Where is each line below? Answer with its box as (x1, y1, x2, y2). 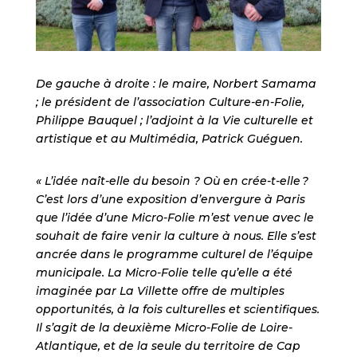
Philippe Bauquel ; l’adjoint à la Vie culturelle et (35, 113, 313, 128)
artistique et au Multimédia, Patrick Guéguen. (35, 131, 303, 147)
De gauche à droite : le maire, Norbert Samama (35, 76, 316, 92)
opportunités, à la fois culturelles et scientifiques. (35, 302, 320, 317)
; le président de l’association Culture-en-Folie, (35, 95, 304, 110)
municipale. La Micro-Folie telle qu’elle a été (35, 265, 292, 280)
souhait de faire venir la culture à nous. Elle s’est (35, 229, 316, 244)
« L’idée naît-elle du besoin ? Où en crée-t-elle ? (35, 174, 308, 189)
